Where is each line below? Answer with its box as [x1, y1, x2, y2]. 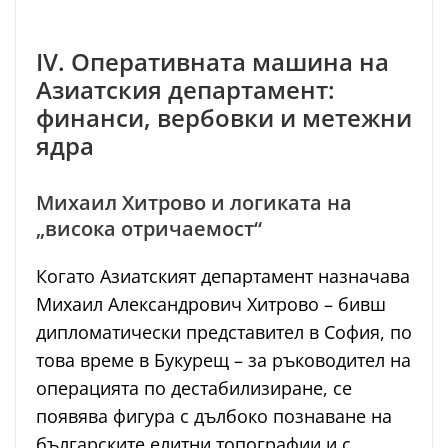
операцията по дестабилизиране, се [36, 376, 352, 401]
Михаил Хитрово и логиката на [36, 189, 352, 217]
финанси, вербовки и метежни [36, 101, 412, 135]
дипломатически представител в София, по [36, 320, 412, 345]
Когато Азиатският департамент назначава [36, 264, 410, 289]
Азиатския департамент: [36, 73, 335, 107]
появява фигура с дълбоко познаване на [36, 404, 392, 429]
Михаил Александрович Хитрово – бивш [36, 292, 386, 317]
